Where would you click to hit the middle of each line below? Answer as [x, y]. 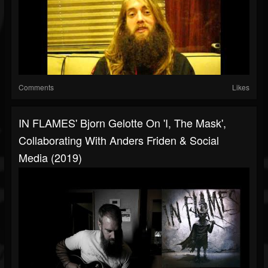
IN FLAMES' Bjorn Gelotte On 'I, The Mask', [122, 123]
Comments [36, 87]
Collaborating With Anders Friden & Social [119, 140]
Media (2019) [50, 158]
